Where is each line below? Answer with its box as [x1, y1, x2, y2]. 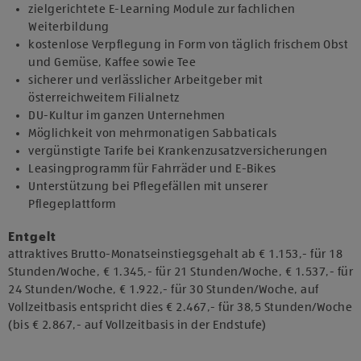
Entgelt [8, 231, 56, 244]
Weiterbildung [28, 21, 110, 33]
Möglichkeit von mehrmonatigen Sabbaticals [28, 127, 277, 139]
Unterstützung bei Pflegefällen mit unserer [28, 180, 268, 193]
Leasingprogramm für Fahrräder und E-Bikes [28, 163, 279, 175]
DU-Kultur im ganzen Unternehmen [28, 110, 226, 122]
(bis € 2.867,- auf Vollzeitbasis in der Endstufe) [8, 319, 267, 331]
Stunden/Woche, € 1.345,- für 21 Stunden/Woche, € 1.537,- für [8, 266, 353, 278]
